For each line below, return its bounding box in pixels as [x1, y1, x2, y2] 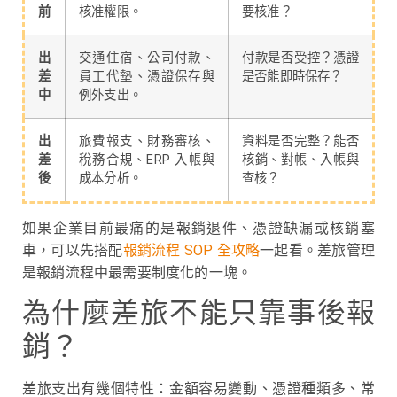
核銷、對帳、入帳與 [242, 152, 359, 167]
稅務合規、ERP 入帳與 [79, 152, 214, 167]
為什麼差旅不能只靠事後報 [22, 296, 375, 331]
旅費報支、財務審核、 [79, 133, 214, 149]
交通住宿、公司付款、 [79, 50, 214, 66]
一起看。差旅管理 [260, 241, 375, 259]
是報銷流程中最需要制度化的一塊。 [22, 263, 253, 281]
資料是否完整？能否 [242, 133, 359, 149]
